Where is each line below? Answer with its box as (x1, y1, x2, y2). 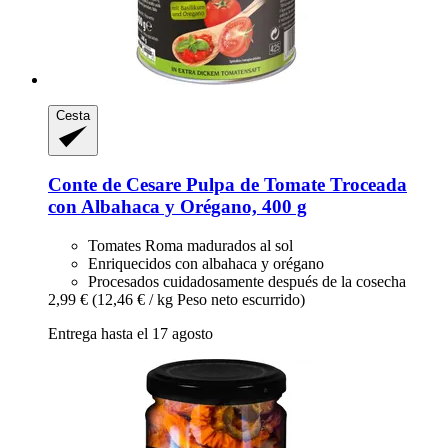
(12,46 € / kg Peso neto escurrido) (92, 291, 305, 309)
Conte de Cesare (48, 174, 181, 196)
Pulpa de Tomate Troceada (181, 174, 407, 196)
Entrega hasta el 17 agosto (48, 325, 213, 343)
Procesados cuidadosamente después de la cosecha (88, 273, 406, 291)
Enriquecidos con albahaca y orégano (88, 255, 324, 273)
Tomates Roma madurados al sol (88, 237, 293, 255)
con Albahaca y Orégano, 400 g (48, 196, 307, 218)
